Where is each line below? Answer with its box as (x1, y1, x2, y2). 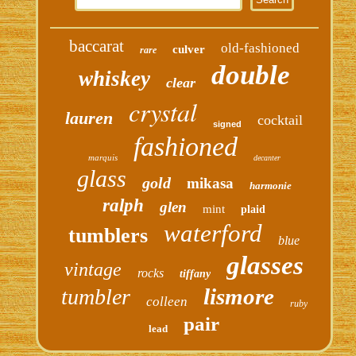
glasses (226, 250, 304, 280)
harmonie (249, 179, 292, 192)
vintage (64, 258, 122, 280)
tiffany (180, 267, 211, 280)
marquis (87, 152, 118, 162)
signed (213, 118, 242, 129)
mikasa (186, 174, 234, 192)
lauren (65, 107, 114, 128)
